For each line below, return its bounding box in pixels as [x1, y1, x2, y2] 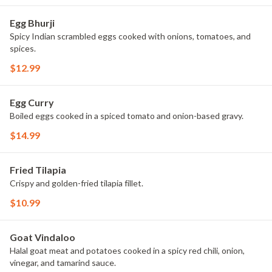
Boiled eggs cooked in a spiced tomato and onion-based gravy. [10, 110, 243, 121]
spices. [10, 43, 36, 53]
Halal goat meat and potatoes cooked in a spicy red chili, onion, [10, 245, 245, 256]
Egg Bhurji [10, 17, 55, 29]
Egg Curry [10, 97, 54, 108]
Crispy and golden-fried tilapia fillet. [10, 178, 143, 188]
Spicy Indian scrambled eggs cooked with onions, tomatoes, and [10, 31, 251, 41]
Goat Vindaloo [10, 231, 75, 243]
